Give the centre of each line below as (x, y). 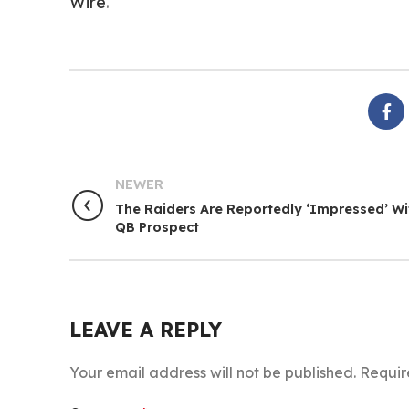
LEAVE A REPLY (146, 330)
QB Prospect (157, 227)
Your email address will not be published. (213, 372)
